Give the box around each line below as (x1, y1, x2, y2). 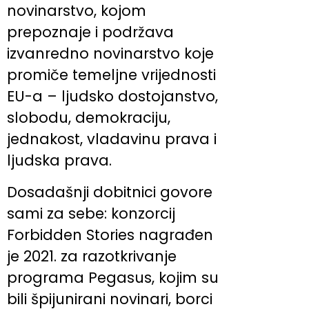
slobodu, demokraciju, (7, 108, 170, 128)
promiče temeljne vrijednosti (7, 65, 216, 86)
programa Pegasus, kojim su (7, 267, 219, 288)
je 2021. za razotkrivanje (7, 246, 177, 266)
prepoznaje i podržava (7, 22, 174, 43)
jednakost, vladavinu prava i (7, 129, 217, 150)
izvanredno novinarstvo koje (7, 43, 214, 64)
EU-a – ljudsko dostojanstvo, (7, 86, 218, 107)
